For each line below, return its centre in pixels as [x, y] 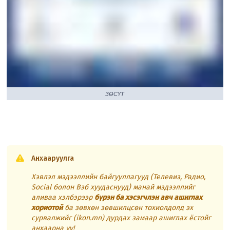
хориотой [47, 207]
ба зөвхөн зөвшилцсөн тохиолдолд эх [128, 207]
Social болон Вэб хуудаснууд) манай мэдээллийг [113, 187]
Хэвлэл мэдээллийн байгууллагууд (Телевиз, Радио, [119, 177]
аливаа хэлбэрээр [63, 197]
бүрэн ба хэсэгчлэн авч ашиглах [149, 197]
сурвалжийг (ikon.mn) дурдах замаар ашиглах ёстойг [121, 218]
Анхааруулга [53, 158]
